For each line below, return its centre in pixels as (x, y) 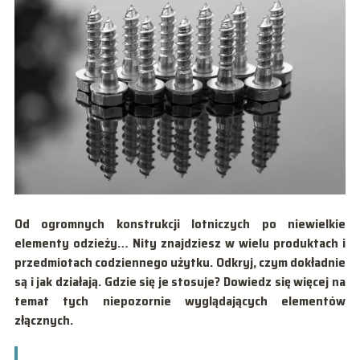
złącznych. (43, 320)
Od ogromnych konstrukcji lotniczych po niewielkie (180, 223)
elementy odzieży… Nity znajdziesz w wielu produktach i (180, 243)
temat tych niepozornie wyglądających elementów (180, 301)
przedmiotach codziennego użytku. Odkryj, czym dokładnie (180, 262)
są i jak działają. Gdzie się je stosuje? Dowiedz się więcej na (180, 281)
